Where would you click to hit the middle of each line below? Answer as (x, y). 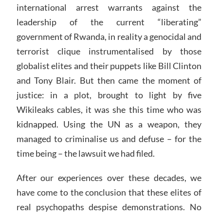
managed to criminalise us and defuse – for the (109, 139)
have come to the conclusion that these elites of (109, 192)
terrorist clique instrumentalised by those (109, 51)
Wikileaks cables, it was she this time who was (109, 110)
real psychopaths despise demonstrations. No (109, 207)
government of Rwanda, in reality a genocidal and (109, 37)
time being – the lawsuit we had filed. (85, 154)
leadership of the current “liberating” (109, 22)
